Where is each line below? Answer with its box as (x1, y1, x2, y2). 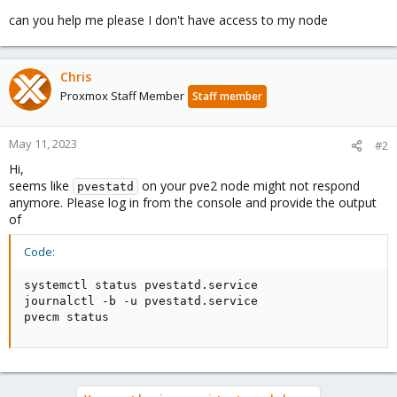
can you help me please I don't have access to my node (9, 12, 328, 28)
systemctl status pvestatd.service (24, 278, 258, 292)
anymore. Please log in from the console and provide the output (9, 194, 377, 211)
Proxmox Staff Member (60, 88, 184, 104)
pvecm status (24, 310, 109, 323)
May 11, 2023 (9, 136, 77, 152)
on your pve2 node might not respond (138, 177, 360, 194)
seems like (9, 177, 73, 194)
